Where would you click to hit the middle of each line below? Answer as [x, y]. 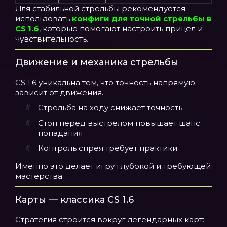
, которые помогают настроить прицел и [121, 29]
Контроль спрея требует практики [108, 148]
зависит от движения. [59, 92]
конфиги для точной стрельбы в [142, 18]
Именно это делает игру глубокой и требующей [113, 166]
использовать [44, 18]
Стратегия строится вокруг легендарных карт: [110, 220]
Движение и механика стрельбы [97, 62]
